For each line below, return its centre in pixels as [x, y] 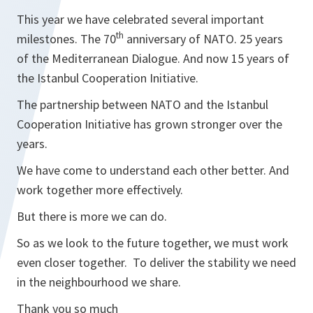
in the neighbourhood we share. [99, 282]
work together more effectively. [100, 190]
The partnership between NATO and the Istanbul [143, 104]
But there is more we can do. [92, 216]
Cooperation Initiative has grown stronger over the [150, 124]
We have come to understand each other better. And [153, 170]
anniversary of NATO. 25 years [203, 39]
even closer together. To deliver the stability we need [156, 262]
